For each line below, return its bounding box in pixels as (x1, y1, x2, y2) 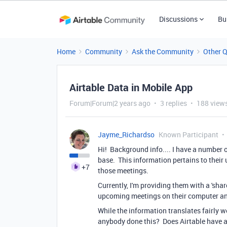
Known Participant (159, 130, 218, 139)
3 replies (160, 98, 187, 108)
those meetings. (98, 166, 150, 175)
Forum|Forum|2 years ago (69, 98, 150, 108)
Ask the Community (132, 47, 194, 56)
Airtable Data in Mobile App (69, 81, 193, 94)
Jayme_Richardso (98, 130, 155, 139)
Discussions (159, 14, 198, 24)
